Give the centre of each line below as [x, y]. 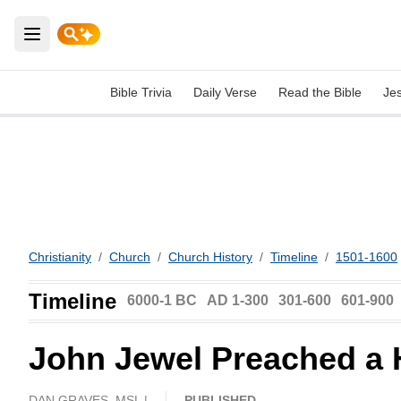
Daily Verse [225, 92]
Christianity [60, 257]
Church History [210, 257]
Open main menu [93, 44]
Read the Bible [320, 92]
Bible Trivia [141, 92]
